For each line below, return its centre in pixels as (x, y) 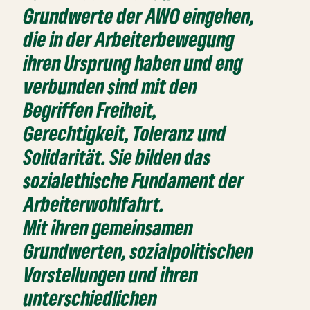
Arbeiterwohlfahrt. (94, 204)
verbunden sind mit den (111, 86)
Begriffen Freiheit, (91, 110)
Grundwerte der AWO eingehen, (139, 16)
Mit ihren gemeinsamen (109, 228)
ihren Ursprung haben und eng (134, 63)
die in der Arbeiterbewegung (129, 39)
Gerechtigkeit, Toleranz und (125, 134)
